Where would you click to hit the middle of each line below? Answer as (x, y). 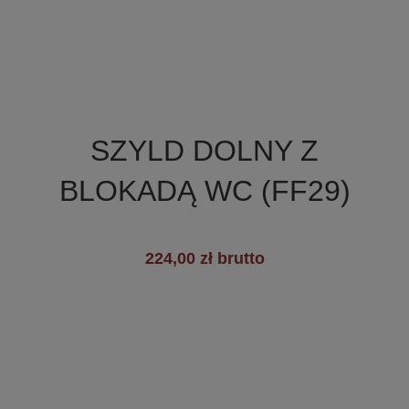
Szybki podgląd (215, 122)
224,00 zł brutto (204, 259)
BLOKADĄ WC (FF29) (204, 191)
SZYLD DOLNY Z (204, 151)
